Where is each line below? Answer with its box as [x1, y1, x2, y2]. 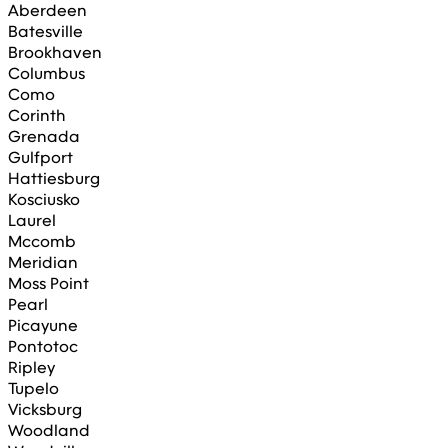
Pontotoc [8, 335, 78, 357]
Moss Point [8, 272, 89, 294]
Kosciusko [8, 188, 80, 210]
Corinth [8, 104, 66, 126]
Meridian [8, 251, 78, 273]
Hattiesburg [8, 167, 100, 189]
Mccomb [8, 230, 76, 252]
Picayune [8, 314, 78, 336]
